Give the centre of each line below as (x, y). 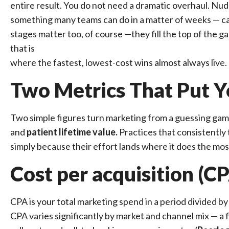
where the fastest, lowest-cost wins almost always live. (119, 62)
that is (22, 48)
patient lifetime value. (72, 132)
